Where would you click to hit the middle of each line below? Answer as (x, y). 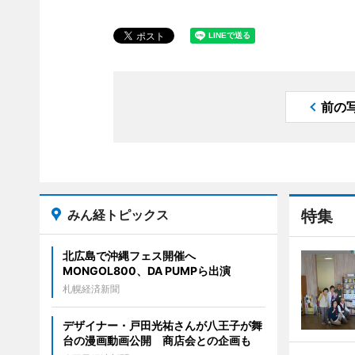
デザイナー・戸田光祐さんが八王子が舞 (162, 325)
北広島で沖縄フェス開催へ (134, 256)
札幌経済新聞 (91, 289)
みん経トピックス (118, 215)
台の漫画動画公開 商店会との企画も (157, 340)
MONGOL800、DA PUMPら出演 (146, 271)
